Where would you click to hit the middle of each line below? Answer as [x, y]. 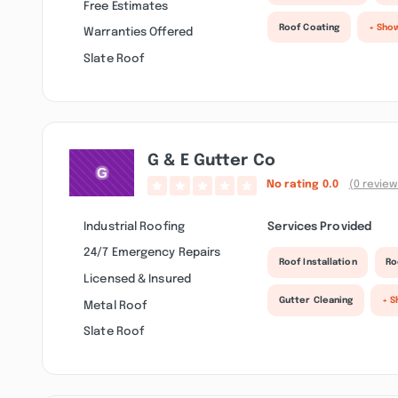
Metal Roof [115, 305]
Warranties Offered [138, 32]
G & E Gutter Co [211, 161]
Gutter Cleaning [316, 300]
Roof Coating [309, 27]
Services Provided [320, 226]
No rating [294, 185]
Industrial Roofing [134, 226]
